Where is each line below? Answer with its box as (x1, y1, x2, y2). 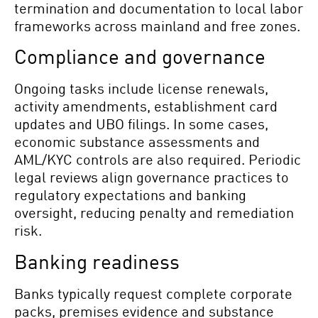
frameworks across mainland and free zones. (14, 16, 300, 34)
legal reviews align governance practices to (14, 168, 289, 186)
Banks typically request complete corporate (14, 284, 292, 302)
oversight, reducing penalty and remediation (14, 204, 294, 221)
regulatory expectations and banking (14, 186, 246, 204)
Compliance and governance (14, 44, 265, 69)
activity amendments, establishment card (14, 97, 278, 115)
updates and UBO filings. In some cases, (14, 115, 268, 133)
